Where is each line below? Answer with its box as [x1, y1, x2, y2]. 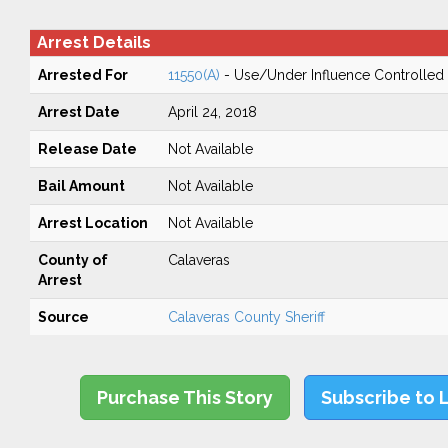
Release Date [37, 141, 137, 157]
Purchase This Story [97, 387, 274, 408]
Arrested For [37, 67, 128, 83]
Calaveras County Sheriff [167, 309, 325, 325]
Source [37, 309, 89, 325]
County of [37, 252, 108, 268]
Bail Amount [37, 178, 125, 194]
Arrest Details [36, 33, 151, 52]
